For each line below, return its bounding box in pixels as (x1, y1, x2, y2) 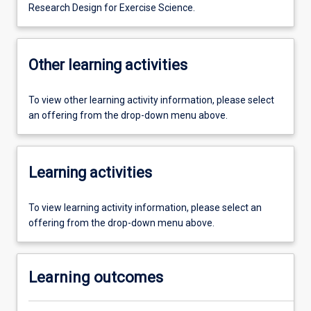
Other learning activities (28, 56, 187, 74)
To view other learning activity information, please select (28, 94, 274, 106)
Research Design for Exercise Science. (28, 1, 195, 13)
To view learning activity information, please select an (28, 201, 262, 213)
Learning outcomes (28, 268, 163, 286)
